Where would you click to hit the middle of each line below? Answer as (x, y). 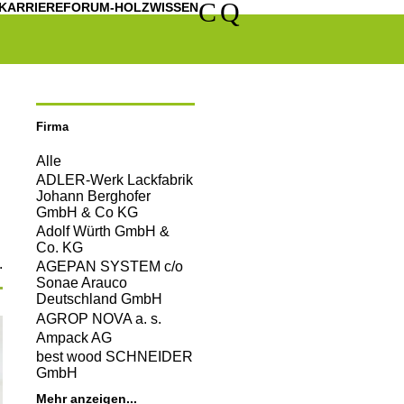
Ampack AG (74, 337)
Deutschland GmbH (99, 299)
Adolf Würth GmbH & (103, 232)
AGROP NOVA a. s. (99, 318)
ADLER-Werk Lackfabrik (115, 179)
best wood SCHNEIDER (115, 356)
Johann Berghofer (93, 196)
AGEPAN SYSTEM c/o (110, 267)
